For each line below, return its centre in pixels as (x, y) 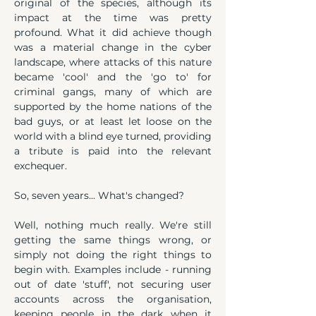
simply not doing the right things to (113, 255)
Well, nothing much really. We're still (113, 225)
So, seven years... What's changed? (99, 195)
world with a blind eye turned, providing (113, 136)
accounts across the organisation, (113, 299)
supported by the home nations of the (113, 107)
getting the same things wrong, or (113, 240)
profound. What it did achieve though (113, 32)
